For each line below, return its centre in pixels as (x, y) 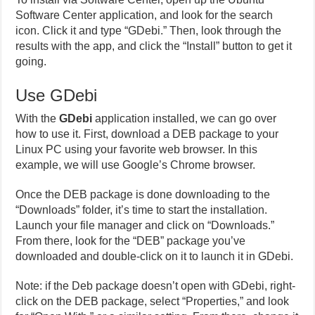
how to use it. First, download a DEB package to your (147, 134)
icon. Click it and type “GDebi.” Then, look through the (149, 31)
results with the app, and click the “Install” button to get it (154, 46)
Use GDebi (57, 95)
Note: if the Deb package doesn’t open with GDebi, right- (156, 286)
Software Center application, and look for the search (144, 15)
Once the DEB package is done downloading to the (143, 194)
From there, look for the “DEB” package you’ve (131, 241)
